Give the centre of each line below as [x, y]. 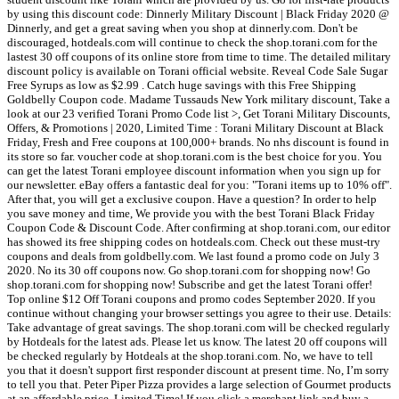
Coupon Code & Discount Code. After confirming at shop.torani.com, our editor [199, 228]
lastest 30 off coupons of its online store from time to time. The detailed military [199, 57]
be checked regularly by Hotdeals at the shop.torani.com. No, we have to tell [190, 356]
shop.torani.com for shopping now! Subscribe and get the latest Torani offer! [190, 285]
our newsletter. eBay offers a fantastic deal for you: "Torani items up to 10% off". [199, 185]
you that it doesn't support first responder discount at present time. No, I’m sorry [198, 370]
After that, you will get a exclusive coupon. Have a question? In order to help [192, 199]
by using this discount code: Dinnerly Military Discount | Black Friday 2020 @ [198, 14]
